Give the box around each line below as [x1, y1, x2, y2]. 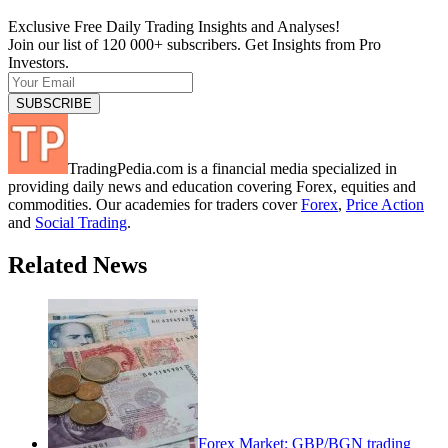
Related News [8, 251, 147, 278]
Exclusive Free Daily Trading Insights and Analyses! [8, 17, 340, 35]
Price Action [346, 195, 424, 213]
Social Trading [35, 213, 127, 231]
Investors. [8, 53, 69, 71]
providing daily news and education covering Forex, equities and [8, 177, 416, 195]
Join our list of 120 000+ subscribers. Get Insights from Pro [8, 35, 381, 53]
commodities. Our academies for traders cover [8, 195, 301, 213]
